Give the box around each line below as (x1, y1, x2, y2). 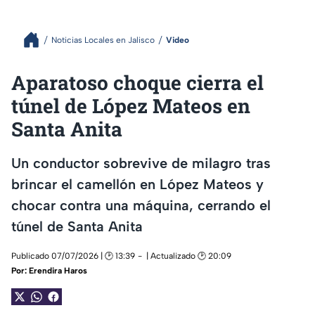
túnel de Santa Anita (11, 217, 143, 235)
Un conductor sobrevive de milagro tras (11, 154, 271, 172)
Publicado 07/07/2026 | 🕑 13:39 (11, 251, 135, 262)
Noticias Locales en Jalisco (51, 34, 155, 45)
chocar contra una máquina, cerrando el (11, 196, 271, 214)
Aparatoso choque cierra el (11, 70, 264, 96)
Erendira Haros (29, 266, 87, 276)
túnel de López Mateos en (11, 93, 250, 119)
